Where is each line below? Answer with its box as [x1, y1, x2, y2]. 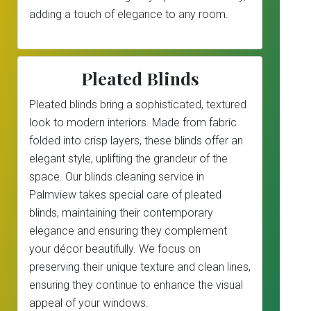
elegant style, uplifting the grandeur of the [29, 152, 228, 165]
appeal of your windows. [29, 296, 149, 310]
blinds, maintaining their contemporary [29, 206, 213, 219]
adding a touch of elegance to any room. [29, 8, 228, 21]
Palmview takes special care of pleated [29, 188, 221, 201]
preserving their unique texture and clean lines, [29, 260, 251, 274]
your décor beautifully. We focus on [29, 242, 201, 255]
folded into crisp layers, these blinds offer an [29, 134, 243, 147]
